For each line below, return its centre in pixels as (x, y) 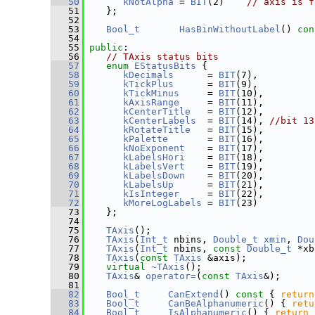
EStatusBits (165, 66)
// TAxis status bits (162, 57)
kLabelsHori (154, 157)
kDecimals (148, 75)
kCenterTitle (157, 111)
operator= (171, 276)
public (106, 47)
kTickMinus (151, 93)
